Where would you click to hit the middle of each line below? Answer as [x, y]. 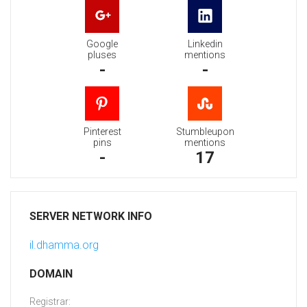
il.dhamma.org [64, 245]
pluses [102, 55]
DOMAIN [51, 274]
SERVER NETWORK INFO [91, 217]
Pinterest [102, 132]
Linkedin [205, 44]
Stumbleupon [205, 132]
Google [102, 44]
